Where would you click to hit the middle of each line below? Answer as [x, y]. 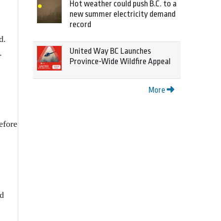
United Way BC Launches [110, 51]
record [80, 24]
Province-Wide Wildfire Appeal [120, 61]
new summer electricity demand [123, 14]
